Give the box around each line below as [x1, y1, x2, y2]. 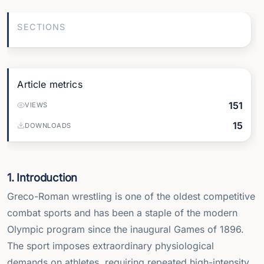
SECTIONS [17, 22, 66, 32]
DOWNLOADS [25, 121, 71, 130]
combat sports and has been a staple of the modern [7, 207, 237, 219]
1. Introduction [7, 170, 78, 184]
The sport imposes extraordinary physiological [7, 240, 214, 252]
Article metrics [17, 78, 82, 90]
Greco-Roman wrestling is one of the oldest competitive [7, 190, 255, 203]
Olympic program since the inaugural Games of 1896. [7, 223, 244, 236]
